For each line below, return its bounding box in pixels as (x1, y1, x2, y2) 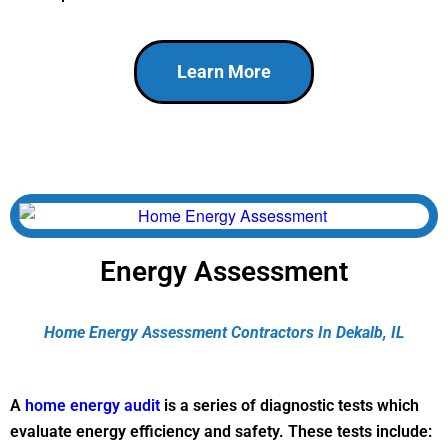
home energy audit (25, 396, 160, 416)
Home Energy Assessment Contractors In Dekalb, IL (44, 322, 404, 342)
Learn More (177, 61, 271, 83)
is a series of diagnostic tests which (160, 396, 419, 416)
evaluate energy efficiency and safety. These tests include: (10, 422, 432, 442)
